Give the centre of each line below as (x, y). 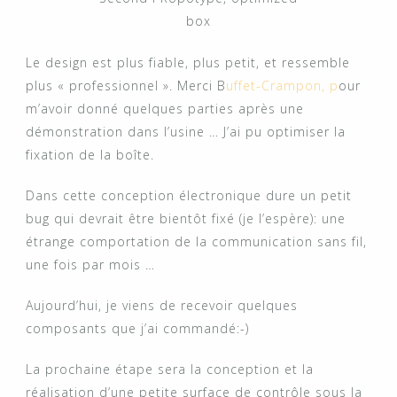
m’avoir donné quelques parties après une (165, 108)
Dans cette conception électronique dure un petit (189, 195)
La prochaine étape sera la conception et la (170, 369)
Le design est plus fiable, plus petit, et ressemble (188, 62)
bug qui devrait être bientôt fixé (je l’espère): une (186, 218)
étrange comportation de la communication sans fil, (196, 241)
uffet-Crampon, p (282, 85)
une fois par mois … (90, 264)
